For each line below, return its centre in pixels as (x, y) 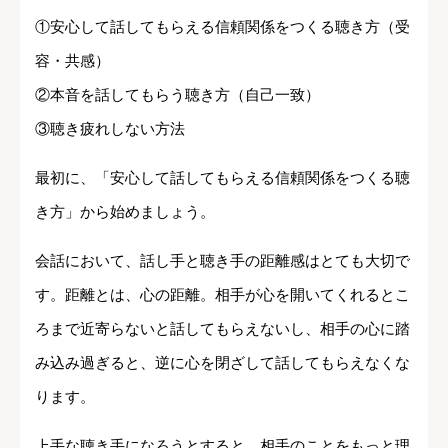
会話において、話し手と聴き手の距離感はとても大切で (222, 260)
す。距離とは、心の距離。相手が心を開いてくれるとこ (222, 294)
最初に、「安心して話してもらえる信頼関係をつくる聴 (222, 177)
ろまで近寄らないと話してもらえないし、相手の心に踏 (222, 328)
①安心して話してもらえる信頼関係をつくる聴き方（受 (222, 26)
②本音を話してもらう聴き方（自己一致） (177, 94)
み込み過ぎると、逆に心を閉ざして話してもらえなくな (222, 362)
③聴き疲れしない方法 (110, 128)
